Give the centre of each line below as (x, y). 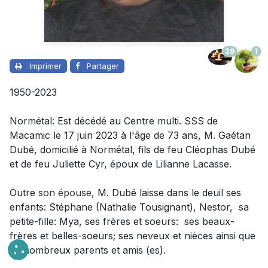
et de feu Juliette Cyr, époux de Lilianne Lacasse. (121, 164)
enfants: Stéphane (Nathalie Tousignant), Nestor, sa (129, 207)
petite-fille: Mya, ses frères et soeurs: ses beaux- (122, 221)
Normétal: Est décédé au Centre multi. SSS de (114, 121)
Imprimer (45, 66)
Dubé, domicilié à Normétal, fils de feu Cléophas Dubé (133, 150)
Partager (103, 66)
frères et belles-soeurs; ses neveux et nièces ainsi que (133, 236)
